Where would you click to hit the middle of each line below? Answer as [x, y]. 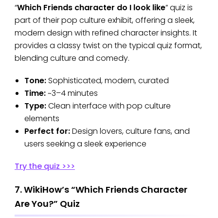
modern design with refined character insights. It [106, 33]
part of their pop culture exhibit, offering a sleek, [105, 20]
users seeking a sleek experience [85, 144]
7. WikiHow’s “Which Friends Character [101, 190]
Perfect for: [47, 131]
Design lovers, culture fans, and [130, 131]
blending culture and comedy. [72, 58]
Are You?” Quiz [47, 204]
